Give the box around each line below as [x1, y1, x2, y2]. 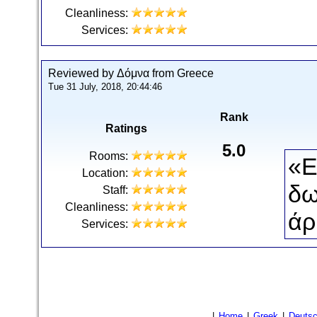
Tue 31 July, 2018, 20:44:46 [48, 81, 162, 92]
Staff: [103, 184, 128, 196]
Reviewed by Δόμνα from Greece [48, 67, 214, 79]
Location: [82, 167, 128, 179]
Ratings [105, 122, 147, 134]
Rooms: [89, 150, 128, 162]
